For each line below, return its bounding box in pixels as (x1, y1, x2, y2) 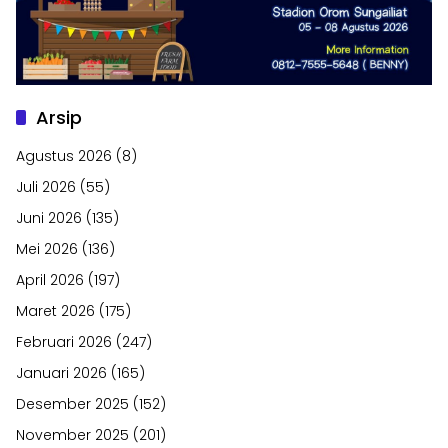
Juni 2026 (16, 207, 82, 228)
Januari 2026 (16, 362, 107, 383)
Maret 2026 (16, 300, 95, 321)
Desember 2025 (16, 393, 129, 414)
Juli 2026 (16, 176, 76, 197)
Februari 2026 (16, 331, 112, 352)
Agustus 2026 (16, 145, 112, 166)
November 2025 (16, 424, 129, 445)
